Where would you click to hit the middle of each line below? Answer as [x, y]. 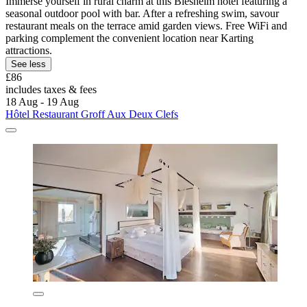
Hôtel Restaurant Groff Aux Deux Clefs [92, 114]
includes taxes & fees [51, 89]
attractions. [29, 50]
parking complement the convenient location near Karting [130, 38]
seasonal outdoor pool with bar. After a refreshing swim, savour [142, 13]
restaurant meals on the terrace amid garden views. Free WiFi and [146, 25]
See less [28, 64]
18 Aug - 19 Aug [42, 101]
